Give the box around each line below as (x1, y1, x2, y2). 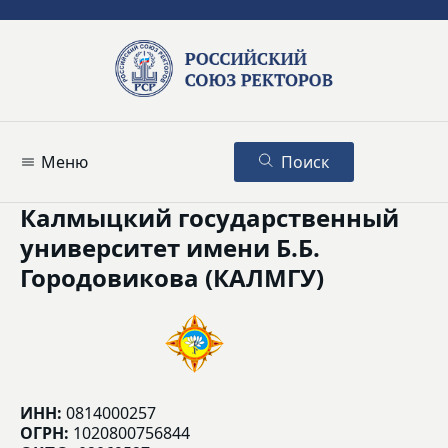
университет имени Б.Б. (20, 231, 320, 265)
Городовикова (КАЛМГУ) (20, 261, 324, 295)
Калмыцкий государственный (20, 201, 399, 235)
